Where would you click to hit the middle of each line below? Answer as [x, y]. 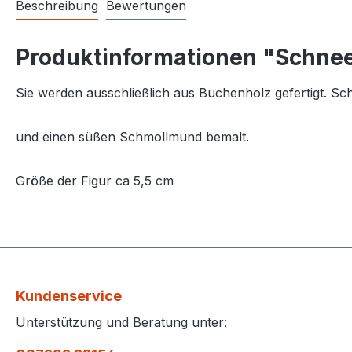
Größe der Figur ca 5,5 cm [95, 180]
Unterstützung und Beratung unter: [121, 322]
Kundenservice [69, 295]
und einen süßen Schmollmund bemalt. [132, 136]
